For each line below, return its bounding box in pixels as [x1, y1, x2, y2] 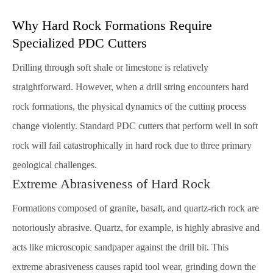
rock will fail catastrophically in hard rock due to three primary [12, 140, 252, 151]
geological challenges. [12, 160, 97, 170]
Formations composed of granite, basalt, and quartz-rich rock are [12, 203, 259, 213]
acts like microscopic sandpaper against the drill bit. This [12, 242, 229, 252]
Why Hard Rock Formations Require [12, 18, 212, 33]
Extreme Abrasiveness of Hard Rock [12, 176, 210, 191]
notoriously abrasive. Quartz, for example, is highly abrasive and [12, 222, 260, 233]
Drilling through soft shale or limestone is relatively [12, 62, 208, 73]
